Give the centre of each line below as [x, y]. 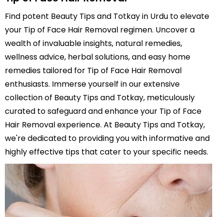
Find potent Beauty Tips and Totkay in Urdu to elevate [107, 16]
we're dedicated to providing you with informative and [107, 138]
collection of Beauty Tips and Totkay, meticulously [100, 98]
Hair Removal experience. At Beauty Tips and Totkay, [105, 125]
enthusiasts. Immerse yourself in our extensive [92, 84]
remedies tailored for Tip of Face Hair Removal [93, 70]
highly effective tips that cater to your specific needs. [107, 152]
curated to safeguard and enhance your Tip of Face [103, 111]
